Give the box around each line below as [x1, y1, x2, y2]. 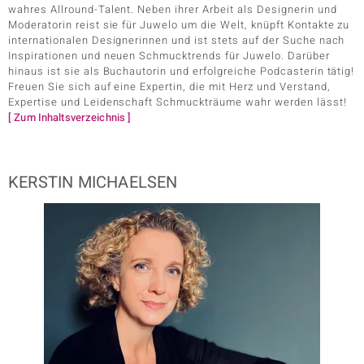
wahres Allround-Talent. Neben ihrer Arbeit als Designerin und [8, 2, 337, 17]
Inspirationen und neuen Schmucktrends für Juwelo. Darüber [8, 48, 330, 63]
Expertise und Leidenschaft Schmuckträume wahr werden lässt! [8, 94, 347, 110]
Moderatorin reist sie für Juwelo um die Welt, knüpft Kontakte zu [8, 17, 350, 32]
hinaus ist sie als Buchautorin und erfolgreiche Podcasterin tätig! [8, 63, 355, 79]
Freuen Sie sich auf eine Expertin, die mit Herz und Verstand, [8, 79, 331, 94]
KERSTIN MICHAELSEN [8, 171, 178, 194]
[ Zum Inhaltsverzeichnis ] [8, 110, 132, 125]
